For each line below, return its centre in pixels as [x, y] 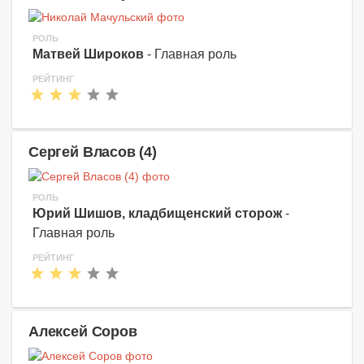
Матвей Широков [88, 54]
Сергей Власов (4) [93, 152]
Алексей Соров [83, 331]
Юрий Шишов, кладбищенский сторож [157, 214]
